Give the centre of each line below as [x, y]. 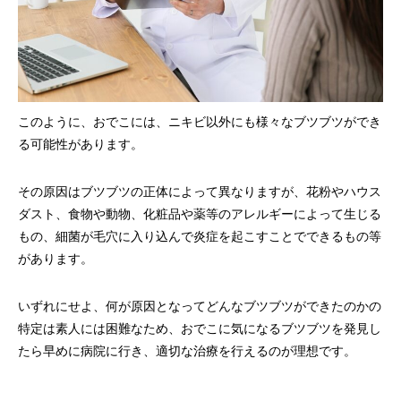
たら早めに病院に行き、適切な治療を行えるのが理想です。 [187, 351]
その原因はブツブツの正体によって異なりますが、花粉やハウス [200, 192]
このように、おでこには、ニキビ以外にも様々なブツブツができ [200, 122]
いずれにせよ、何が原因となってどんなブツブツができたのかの [200, 306]
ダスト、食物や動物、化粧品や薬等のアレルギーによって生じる [200, 214]
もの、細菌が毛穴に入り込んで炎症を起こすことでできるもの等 [200, 236]
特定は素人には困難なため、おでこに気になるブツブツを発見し [200, 328]
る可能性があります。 [81, 144]
